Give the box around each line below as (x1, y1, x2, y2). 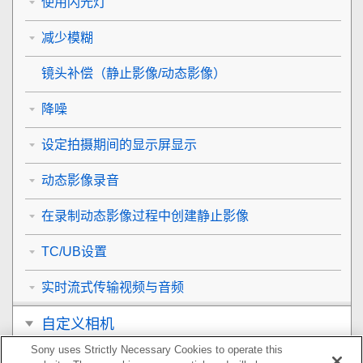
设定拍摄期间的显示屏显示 (41, 137, 197, 152)
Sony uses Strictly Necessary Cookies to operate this (31, 344, 284, 356)
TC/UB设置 (41, 244, 107, 258)
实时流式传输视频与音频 (41, 280, 184, 294)
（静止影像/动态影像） (93, 66, 226, 80)
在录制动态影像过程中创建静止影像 (41, 208, 249, 223)
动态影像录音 (41, 173, 119, 187)
